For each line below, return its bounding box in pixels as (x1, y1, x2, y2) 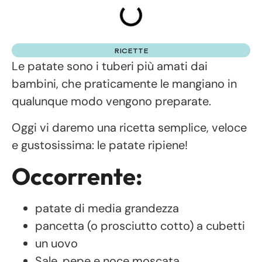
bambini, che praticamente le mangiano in (12, 76, 237, 92)
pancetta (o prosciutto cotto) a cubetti (35, 218, 245, 234)
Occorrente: (12, 161, 143, 191)
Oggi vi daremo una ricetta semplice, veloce (12, 119, 247, 135)
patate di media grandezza (35, 201, 179, 216)
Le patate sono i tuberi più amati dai (12, 58, 208, 74)
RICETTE (113, 47, 149, 56)
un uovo (35, 236, 78, 251)
